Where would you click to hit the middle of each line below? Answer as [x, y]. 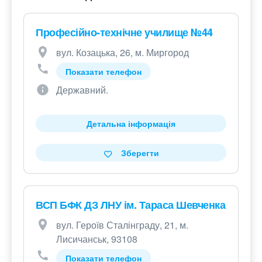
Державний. [82, 89]
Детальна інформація [131, 123]
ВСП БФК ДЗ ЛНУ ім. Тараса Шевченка [130, 204]
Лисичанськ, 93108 [97, 239]
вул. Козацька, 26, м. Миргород [123, 52]
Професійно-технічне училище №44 [124, 32]
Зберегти [140, 152]
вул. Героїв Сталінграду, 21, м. [122, 225]
